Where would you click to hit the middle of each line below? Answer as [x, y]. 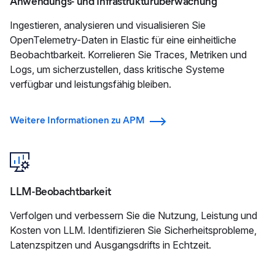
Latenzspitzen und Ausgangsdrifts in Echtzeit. [110, 245]
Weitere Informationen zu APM [77, 120]
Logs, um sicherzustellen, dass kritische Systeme [117, 69]
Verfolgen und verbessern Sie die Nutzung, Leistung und [134, 216]
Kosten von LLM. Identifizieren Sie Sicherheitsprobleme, [133, 230]
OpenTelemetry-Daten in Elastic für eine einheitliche [123, 40]
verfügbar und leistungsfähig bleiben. [91, 84]
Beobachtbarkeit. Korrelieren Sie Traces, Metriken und [128, 54]
